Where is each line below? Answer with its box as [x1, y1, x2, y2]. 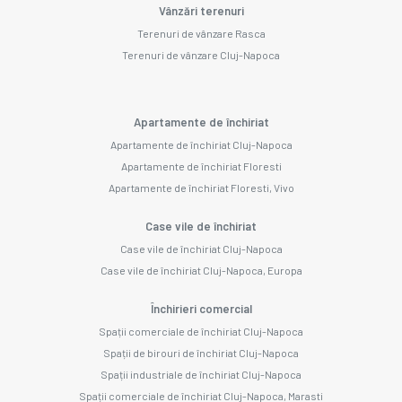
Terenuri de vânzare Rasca [136, 26, 266, 39]
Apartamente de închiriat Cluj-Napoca [109, 137, 293, 151]
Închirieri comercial [150, 301, 252, 316]
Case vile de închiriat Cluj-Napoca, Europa [100, 263, 302, 276]
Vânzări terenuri [158, 3, 244, 18]
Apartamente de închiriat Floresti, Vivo [108, 180, 294, 194]
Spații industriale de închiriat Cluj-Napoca [100, 367, 301, 380]
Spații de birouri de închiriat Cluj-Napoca [103, 345, 299, 359]
